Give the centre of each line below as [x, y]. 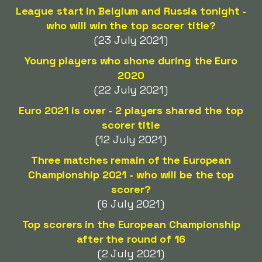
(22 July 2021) [131, 90]
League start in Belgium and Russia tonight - [131, 11]
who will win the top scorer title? [131, 25]
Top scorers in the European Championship [131, 224]
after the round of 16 [131, 239]
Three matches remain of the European [131, 160]
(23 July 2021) [131, 40]
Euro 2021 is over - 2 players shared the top [131, 110]
